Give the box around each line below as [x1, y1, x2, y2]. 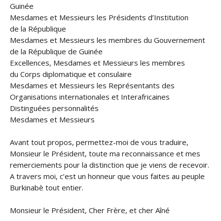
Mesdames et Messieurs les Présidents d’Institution [10, 12, 188, 22]
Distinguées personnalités [10, 103, 99, 113]
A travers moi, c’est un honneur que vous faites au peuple [10, 171, 205, 181]
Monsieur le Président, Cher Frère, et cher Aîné [10, 205, 170, 215]
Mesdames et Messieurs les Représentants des [10, 80, 175, 90]
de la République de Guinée [10, 46, 103, 56]
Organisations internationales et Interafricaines [10, 92, 170, 102]
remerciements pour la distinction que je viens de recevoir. [10, 160, 209, 170]
